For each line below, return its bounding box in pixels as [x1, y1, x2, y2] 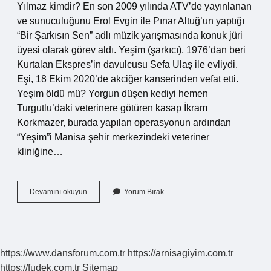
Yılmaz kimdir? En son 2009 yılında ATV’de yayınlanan [17, 1, 252, 11]
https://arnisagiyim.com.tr [128, 248, 233, 258]
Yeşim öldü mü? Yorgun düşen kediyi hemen [17, 88, 208, 99]
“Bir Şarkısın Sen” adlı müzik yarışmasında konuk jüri [17, 30, 243, 41]
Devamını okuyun [30, 188, 87, 196]
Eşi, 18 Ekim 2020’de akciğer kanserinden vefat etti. [17, 74, 238, 84]
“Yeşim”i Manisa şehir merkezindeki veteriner [17, 132, 209, 142]
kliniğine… [17, 146, 63, 157]
